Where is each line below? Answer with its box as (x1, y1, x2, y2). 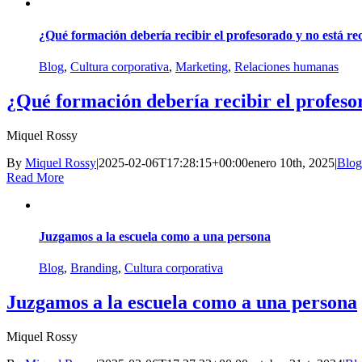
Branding (70, 261, 118, 276)
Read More (6, 170, 64, 184)
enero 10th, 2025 (248, 155, 335, 170)
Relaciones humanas (234, 59, 339, 74)
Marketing (175, 59, 228, 74)
